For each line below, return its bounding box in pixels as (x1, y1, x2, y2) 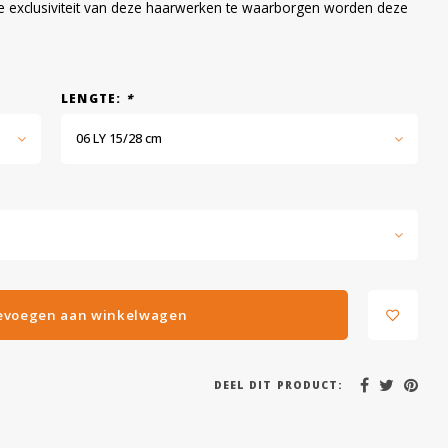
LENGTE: (61, 90, 126, 106)
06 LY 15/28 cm (76, 130, 162, 147)
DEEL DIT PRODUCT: (214, 377, 343, 392)
